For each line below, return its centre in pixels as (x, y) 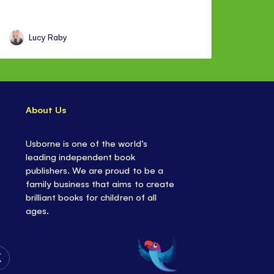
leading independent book (81, 156)
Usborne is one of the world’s (87, 143)
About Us (46, 109)
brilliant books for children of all (91, 197)
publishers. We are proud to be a (94, 170)
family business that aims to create (100, 183)
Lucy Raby (48, 37)
